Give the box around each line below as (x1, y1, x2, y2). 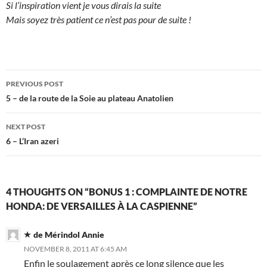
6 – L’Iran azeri (6, 136, 59, 147)
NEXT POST (6, 122, 45, 132)
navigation (5, 91, 79, 110)
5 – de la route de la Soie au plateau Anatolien (6, 93, 173, 104)
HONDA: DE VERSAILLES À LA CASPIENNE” (6, 200, 197, 212)
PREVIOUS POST (6, 79, 63, 89)
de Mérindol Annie (33, 229, 104, 240)
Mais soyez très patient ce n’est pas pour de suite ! (6, 14, 191, 26)
